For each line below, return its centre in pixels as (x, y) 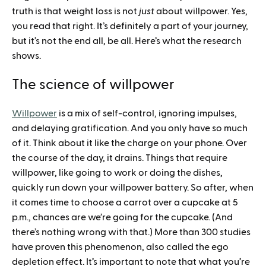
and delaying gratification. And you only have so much (130, 129)
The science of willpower (93, 85)
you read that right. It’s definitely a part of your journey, (130, 26)
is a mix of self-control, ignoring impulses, (147, 114)
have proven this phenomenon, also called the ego (120, 247)
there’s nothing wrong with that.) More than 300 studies (131, 232)
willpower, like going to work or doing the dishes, (117, 173)
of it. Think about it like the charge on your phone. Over (129, 143)
